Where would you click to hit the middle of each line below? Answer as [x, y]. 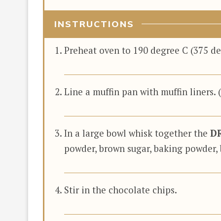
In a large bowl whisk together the [137, 133]
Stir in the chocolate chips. [121, 190]
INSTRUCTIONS [94, 24]
